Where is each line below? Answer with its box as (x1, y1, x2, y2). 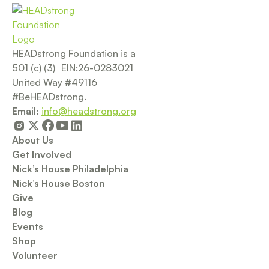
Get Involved (12, 148, 71, 161)
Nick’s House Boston (12, 177, 105, 190)
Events (12, 220, 43, 233)
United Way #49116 (12, 76, 103, 89)
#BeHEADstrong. (12, 91, 86, 103)
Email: (12, 105, 39, 118)
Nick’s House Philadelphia (12, 163, 128, 175)
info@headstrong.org (41, 105, 136, 118)
